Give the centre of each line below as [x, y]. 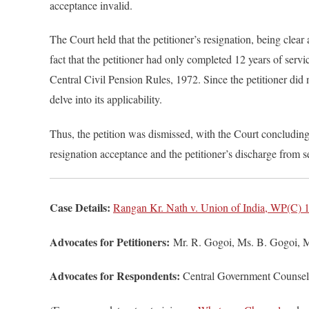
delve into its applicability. [106, 99]
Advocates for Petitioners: [111, 241]
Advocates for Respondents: [116, 276]
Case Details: [80, 207]
